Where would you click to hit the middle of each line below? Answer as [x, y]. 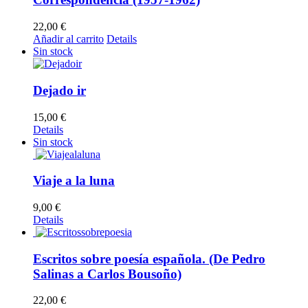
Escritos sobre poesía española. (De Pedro [149, 258]
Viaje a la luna [74, 181]
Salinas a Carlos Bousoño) [107, 274]
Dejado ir [59, 90]
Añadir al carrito [68, 39]
